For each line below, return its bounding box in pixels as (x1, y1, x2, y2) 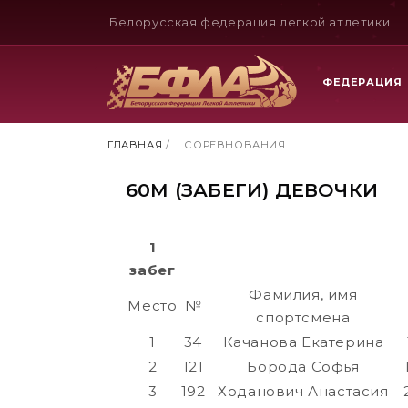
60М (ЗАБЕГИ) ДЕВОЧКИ (125, 178, 379, 201)
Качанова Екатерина (222, 333, 384, 352)
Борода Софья (247, 358, 360, 376)
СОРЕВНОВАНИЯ (184, 138, 286, 151)
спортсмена (256, 309, 351, 327)
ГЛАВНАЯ (107, 138, 163, 151)
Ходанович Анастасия (218, 382, 389, 401)
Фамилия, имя (249, 286, 358, 304)
